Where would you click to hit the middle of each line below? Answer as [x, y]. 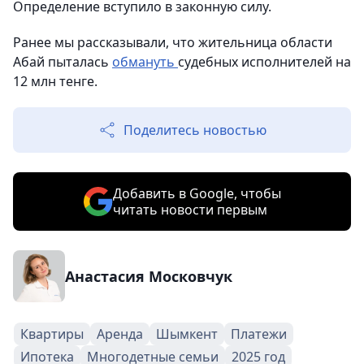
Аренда [120, 334]
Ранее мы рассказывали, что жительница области [173, 42]
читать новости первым [190, 210]
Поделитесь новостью [195, 130]
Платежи [259, 334]
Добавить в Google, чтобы [197, 193]
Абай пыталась [63, 62]
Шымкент [187, 334]
